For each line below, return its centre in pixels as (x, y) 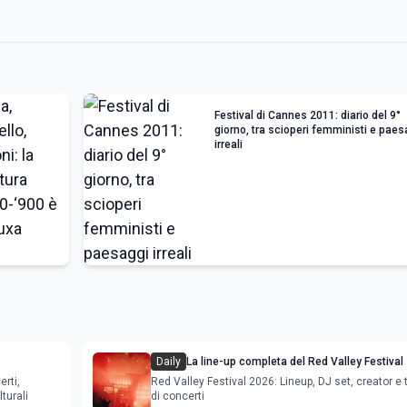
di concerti (178, 396)
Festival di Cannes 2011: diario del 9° (308, 115)
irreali (228, 144)
